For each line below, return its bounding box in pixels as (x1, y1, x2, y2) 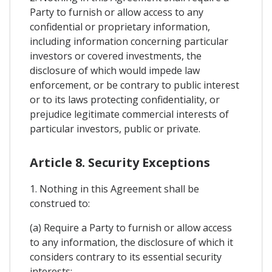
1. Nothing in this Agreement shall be (30, 182, 199, 195)
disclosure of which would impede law (30, 63, 200, 77)
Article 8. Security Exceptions (30, 154, 210, 171)
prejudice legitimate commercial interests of (30, 107, 229, 121)
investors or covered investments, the (30, 49, 202, 63)
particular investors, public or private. (30, 121, 200, 135)
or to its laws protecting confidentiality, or (30, 92, 220, 106)
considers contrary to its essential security (30, 250, 222, 263)
